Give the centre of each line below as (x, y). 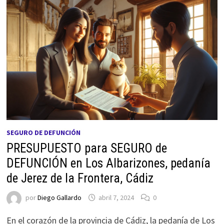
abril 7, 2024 (116, 197)
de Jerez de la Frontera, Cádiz (80, 178)
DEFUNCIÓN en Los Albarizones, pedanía (108, 163)
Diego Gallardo (59, 197)
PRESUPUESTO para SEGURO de (86, 148)
